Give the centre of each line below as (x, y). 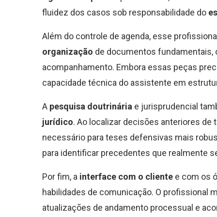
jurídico (58, 122)
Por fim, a (61, 177)
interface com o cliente (126, 177)
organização (68, 52)
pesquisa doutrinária (91, 107)
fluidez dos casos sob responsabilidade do (125, 13)
